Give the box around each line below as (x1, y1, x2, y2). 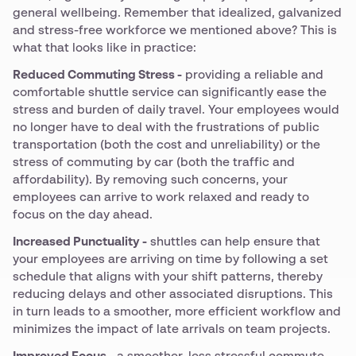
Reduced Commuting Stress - (13, 69, 182, 81)
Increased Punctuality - (13, 236, 147, 248)
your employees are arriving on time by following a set (13, 253, 328, 265)
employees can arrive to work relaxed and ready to (13, 192, 309, 203)
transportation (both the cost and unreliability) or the (13, 139, 320, 151)
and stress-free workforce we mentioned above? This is (13, 25, 337, 37)
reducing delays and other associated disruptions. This (13, 288, 333, 300)
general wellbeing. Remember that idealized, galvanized (13, 7, 342, 19)
